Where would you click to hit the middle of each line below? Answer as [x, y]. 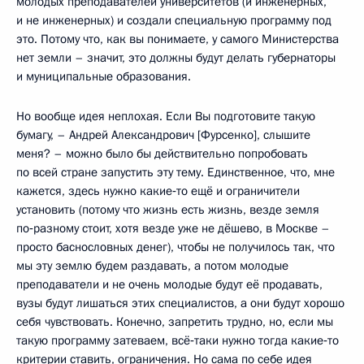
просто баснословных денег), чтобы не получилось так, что [175, 247]
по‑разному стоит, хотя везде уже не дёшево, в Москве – [173, 228]
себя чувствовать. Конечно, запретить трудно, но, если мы [175, 321]
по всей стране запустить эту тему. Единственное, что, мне [175, 172]
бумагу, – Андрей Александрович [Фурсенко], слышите [163, 134]
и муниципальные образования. [104, 76]
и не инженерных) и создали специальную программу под [174, 20]
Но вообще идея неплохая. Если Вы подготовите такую [166, 116]
